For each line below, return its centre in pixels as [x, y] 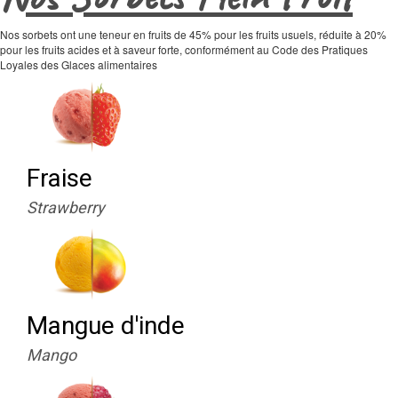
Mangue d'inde [106, 325]
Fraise [60, 178]
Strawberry [66, 207]
